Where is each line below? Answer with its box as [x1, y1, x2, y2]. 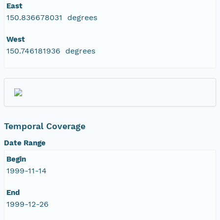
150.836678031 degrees [6, 12, 97, 22]
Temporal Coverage [4, 121, 85, 131]
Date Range [4, 138, 46, 147]
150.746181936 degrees [6, 46, 95, 55]
